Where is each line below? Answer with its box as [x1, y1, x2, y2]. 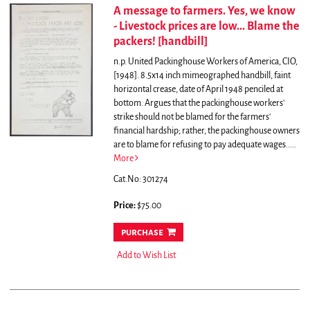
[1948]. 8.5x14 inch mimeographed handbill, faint [113, 71, 291, 81]
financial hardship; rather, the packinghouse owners [113, 126, 300, 136]
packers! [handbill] [113, 35, 208, 48]
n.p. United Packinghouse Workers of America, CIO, [113, 57, 298, 67]
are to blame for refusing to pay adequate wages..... [113, 140, 296, 150]
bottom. [113, 98, 145, 109]
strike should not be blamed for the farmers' [113, 112, 271, 122]
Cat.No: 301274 [113, 174, 168, 185]
